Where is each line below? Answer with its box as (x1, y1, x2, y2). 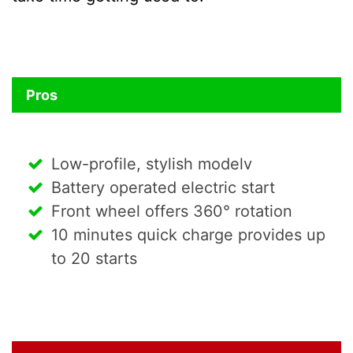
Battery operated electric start (51, 177, 275, 197)
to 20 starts (51, 248, 137, 268)
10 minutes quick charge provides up (51, 225, 325, 244)
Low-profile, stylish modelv (51, 154, 252, 173)
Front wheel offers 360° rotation (51, 201, 292, 221)
